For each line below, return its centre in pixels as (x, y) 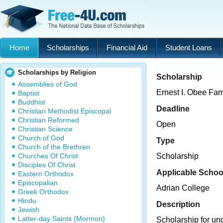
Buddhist (32, 102)
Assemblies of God (48, 84)
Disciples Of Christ (47, 165)
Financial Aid (127, 48)
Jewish (29, 210)
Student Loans (188, 48)
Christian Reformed (49, 120)
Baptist (29, 93)
